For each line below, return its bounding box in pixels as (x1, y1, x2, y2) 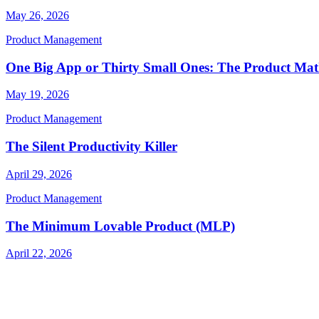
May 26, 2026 (6, 9, 69, 21)
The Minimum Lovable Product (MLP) (6, 218, 235, 234)
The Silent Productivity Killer (6, 139, 177, 155)
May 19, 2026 (6, 88, 69, 101)
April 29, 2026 (6, 167, 72, 180)
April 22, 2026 (6, 247, 72, 260)
